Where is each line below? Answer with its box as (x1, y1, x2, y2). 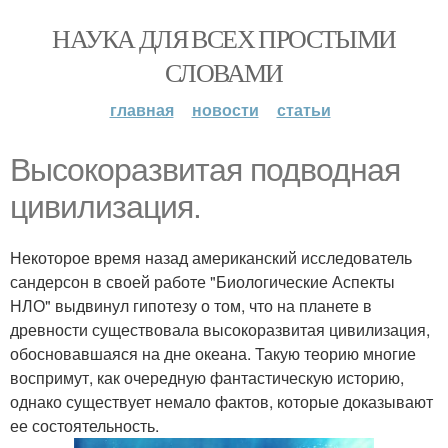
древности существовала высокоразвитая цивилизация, (10, 318, 430, 341)
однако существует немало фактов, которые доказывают (10, 390, 433, 413)
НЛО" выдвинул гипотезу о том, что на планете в (10, 294, 372, 317)
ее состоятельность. (10, 414, 159, 437)
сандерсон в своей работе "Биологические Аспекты (10, 270, 395, 293)
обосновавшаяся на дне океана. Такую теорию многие (10, 342, 416, 365)
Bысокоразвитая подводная (10, 152, 400, 188)
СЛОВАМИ (165, 55, 283, 89)
